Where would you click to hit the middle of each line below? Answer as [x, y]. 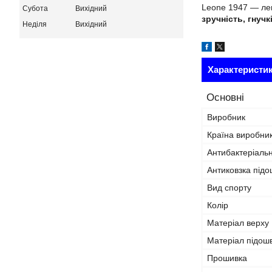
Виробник [226, 117]
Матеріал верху [238, 223]
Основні [225, 97]
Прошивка [227, 258]
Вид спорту [229, 188]
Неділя [35, 24]
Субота [35, 8]
